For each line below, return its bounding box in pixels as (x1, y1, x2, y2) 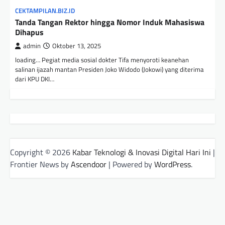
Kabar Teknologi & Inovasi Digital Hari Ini (72, 146, 211, 158)
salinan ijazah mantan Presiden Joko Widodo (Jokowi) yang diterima (15, 64, 204, 75)
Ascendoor (71, 158, 106, 170)
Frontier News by (10, 158, 71, 170)
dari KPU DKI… (15, 74, 54, 84)
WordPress (154, 158, 191, 170)
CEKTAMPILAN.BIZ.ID (15, 6, 75, 16)
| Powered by (106, 158, 154, 170)
